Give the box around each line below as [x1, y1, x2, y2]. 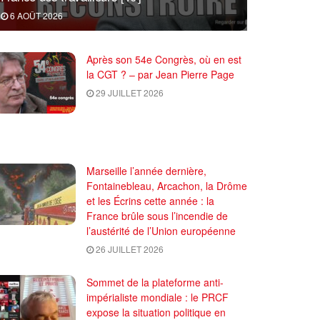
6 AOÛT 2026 [8, 9, 63, 21]
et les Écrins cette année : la [86, 193, 214, 208]
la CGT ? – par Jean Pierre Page [86, 66, 234, 81]
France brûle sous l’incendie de [86, 208, 228, 223]
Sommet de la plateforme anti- [86, 274, 224, 289]
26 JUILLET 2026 [94, 242, 164, 255]
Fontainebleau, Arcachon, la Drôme [86, 178, 247, 193]
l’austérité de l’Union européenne [86, 223, 236, 238]
